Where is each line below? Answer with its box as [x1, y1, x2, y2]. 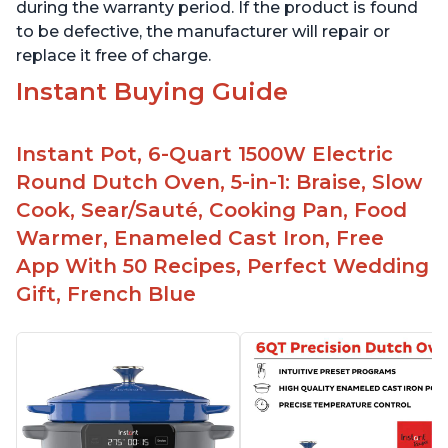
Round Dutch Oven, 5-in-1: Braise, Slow [16, 170, 422, 195]
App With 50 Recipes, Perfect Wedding [16, 254, 429, 279]
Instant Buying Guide [16, 77, 288, 107]
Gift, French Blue [16, 282, 196, 307]
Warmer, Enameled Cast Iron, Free [16, 226, 384, 251]
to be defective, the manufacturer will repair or [16, 22, 390, 42]
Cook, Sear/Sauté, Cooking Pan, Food [16, 198, 407, 223]
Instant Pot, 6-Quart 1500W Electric [16, 142, 393, 167]
